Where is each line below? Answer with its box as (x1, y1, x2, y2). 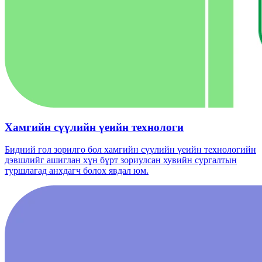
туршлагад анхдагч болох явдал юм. (5, 166, 149, 176)
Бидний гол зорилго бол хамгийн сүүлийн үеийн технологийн (5, 144, 256, 155)
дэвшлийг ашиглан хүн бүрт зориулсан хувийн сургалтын (5, 155, 237, 166)
